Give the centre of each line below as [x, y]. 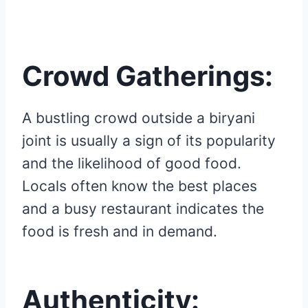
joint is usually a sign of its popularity [149, 141]
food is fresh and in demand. [120, 232]
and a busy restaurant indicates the [143, 209]
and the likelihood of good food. [132, 164]
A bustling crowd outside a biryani [139, 118]
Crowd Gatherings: [151, 76]
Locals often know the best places [140, 186]
